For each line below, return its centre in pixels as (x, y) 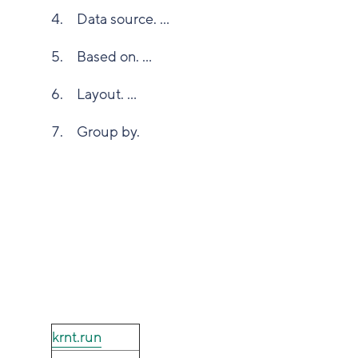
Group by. (109, 131)
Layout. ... (107, 94)
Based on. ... (115, 56)
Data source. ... (123, 19)
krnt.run (77, 337)
